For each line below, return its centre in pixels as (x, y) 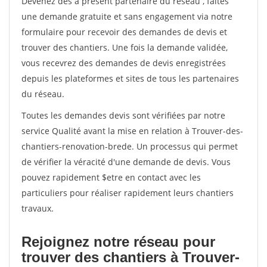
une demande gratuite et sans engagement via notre (127, 16)
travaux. (38, 208)
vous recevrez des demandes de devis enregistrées (124, 63)
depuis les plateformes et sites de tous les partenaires (130, 78)
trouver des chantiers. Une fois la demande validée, (125, 47)
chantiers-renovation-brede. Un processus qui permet (130, 146)
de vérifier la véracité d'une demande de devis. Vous (126, 162)
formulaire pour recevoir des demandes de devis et (124, 32)
